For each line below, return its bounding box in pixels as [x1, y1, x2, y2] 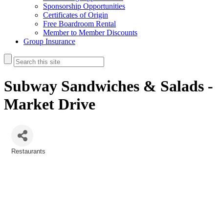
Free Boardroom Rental [43, 20, 116, 28]
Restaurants [11, 147, 45, 155]
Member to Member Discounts [43, 28, 137, 37]
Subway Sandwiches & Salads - [4, 77, 213, 95]
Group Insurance [23, 37, 75, 45]
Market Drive [4, 95, 95, 113]
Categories [11, 154, 42, 161]
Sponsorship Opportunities [43, 2, 125, 10]
